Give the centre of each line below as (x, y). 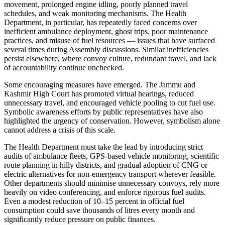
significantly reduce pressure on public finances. (80, 219)
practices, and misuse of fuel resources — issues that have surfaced (109, 40)
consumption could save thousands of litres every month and (99, 210)
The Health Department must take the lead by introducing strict (103, 147)
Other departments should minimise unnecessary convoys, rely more (112, 183)
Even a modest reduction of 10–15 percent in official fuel (94, 201)
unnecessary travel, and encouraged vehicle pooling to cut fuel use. (110, 102)
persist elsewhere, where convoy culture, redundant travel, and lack (110, 58)
